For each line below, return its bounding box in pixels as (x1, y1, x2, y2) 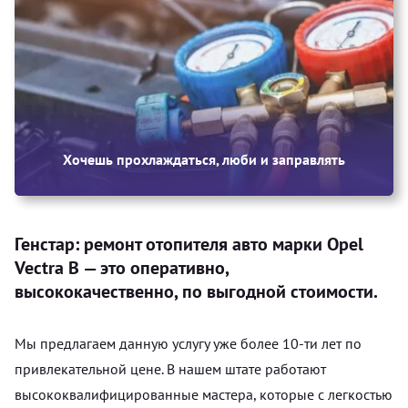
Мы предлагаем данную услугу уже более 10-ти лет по (15, 333, 362, 352)
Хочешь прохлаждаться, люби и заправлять (63, 149, 345, 168)
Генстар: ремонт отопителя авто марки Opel (15, 231, 363, 256)
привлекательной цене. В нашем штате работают (15, 359, 326, 378)
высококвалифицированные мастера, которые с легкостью (15, 384, 393, 403)
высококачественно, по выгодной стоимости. (15, 279, 378, 303)
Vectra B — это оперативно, (15, 255, 229, 280)
